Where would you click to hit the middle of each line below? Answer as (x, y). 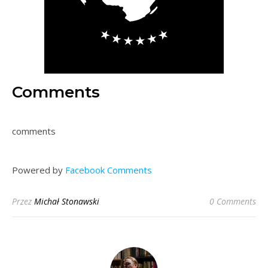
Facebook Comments (109, 170)
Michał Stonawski (67, 201)
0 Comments (233, 201)
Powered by (39, 170)
